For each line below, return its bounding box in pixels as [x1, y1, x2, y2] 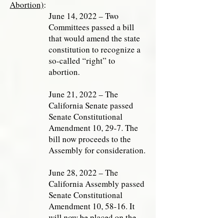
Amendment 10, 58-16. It [49, 200, 135, 212]
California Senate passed [49, 100, 133, 111]
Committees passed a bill [49, 21, 134, 33]
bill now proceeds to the [49, 133, 131, 145]
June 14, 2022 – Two [49, 10, 119, 21]
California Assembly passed [49, 178, 145, 189]
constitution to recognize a [49, 44, 141, 55]
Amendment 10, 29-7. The [49, 122, 138, 133]
